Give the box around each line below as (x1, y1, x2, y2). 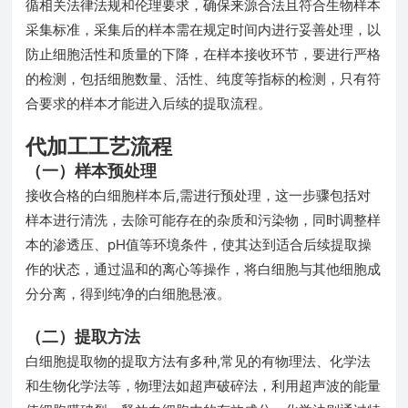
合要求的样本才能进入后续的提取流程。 (25, 95, 271, 112)
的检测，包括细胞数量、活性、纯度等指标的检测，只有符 (25, 70, 381, 87)
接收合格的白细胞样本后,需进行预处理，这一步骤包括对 (25, 187, 371, 204)
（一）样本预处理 (25, 161, 157, 180)
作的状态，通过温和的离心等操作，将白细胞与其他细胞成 (25, 260, 381, 278)
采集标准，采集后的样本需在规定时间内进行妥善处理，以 (25, 21, 381, 38)
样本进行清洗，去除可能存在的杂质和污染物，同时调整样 (25, 211, 381, 229)
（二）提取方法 (25, 327, 140, 346)
